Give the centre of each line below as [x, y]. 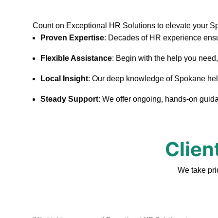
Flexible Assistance [76, 58]
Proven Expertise [73, 38]
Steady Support [70, 99]
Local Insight [64, 79]
